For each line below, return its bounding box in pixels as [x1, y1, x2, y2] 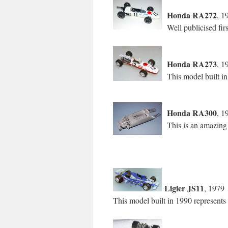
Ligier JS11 [162, 182, 204, 194]
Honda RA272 [167, 9, 217, 21]
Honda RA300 [167, 107, 217, 119]
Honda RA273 [167, 58, 217, 70]
